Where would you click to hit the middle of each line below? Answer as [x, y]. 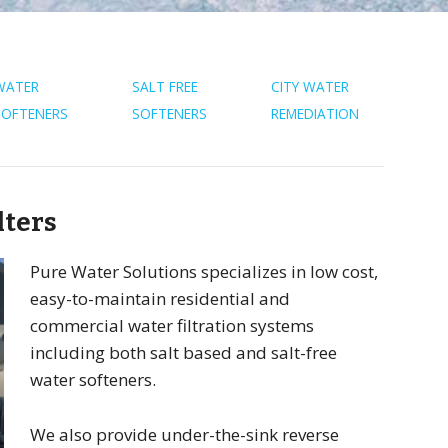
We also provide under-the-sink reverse [184, 434]
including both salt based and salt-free [183, 352]
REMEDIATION [315, 113]
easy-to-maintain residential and [159, 298]
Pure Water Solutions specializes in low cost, [203, 271]
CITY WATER [310, 86]
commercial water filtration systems [171, 325]
